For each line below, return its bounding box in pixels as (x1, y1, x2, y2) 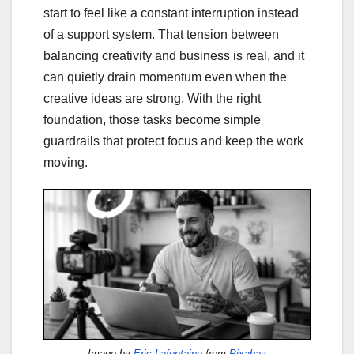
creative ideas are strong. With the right (43, 92, 261, 105)
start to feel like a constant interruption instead (43, 6, 299, 20)
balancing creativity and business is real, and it (43, 49, 304, 62)
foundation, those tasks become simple (43, 113, 261, 126)
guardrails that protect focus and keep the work (43, 134, 303, 148)
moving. (43, 156, 88, 169)
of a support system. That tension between (43, 28, 279, 41)
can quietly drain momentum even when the (43, 70, 287, 84)
